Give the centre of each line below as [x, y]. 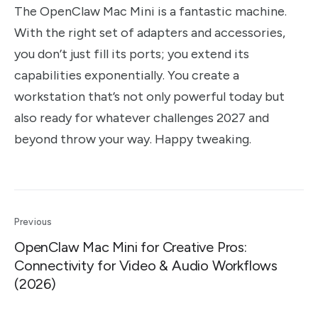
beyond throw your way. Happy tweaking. [133, 139]
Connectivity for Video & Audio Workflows [146, 266]
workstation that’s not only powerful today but [149, 97]
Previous [33, 222]
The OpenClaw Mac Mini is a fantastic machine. [150, 12]
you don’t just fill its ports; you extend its [132, 54]
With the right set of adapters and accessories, [150, 33]
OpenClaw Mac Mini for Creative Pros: [131, 247]
